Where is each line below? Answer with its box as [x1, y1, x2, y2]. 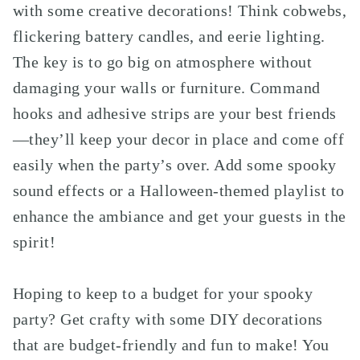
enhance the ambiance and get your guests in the [13, 207, 346, 225]
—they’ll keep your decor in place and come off [13, 130, 345, 148]
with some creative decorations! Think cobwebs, [13, 2, 347, 19]
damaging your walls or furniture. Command [13, 79, 321, 96]
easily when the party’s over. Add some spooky [13, 156, 337, 174]
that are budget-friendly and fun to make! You [13, 336, 329, 354]
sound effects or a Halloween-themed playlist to [13, 182, 345, 199]
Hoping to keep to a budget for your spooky [13, 284, 313, 302]
